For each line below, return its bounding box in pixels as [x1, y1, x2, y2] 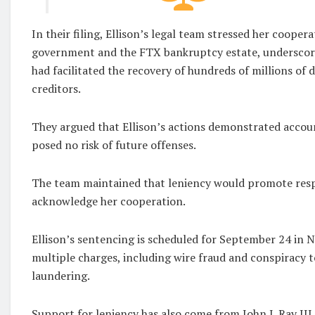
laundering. [32, 268, 90, 283]
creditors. [32, 81, 81, 96]
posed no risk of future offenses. [32, 137, 196, 153]
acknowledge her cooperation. [32, 193, 186, 209]
